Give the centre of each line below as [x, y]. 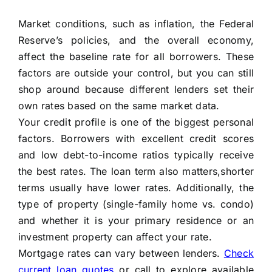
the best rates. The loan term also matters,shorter [136, 172]
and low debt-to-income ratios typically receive [136, 155]
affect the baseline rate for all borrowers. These [136, 57]
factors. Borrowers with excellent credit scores [136, 139]
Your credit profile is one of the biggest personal [136, 122]
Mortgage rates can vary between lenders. [121, 253]
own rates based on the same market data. [119, 106]
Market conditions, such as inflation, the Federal [136, 24]
